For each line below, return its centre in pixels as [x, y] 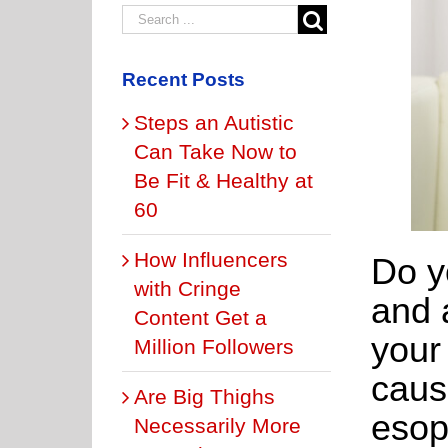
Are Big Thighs [204, 396]
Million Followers [214, 346]
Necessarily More [217, 425]
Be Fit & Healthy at [223, 180]
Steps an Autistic [214, 122]
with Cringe [187, 288]
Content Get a [200, 317]
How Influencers [211, 259]
